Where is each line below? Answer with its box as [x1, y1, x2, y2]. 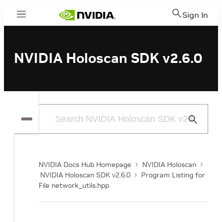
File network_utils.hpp [39, 181, 109, 190]
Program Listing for [141, 170, 205, 179]
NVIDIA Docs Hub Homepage [39, 160, 131, 169]
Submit [187, 115, 207, 123]
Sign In [182, 10, 208, 20]
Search [187, 127, 207, 135]
